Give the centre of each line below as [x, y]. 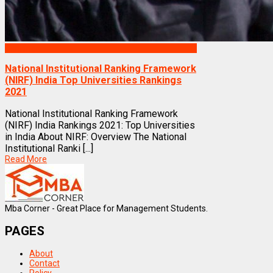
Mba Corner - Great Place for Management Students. [106, 208]
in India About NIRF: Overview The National [96, 136]
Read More [26, 159]
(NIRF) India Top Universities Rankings [93, 80]
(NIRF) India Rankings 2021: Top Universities [100, 125]
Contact [44, 264]
